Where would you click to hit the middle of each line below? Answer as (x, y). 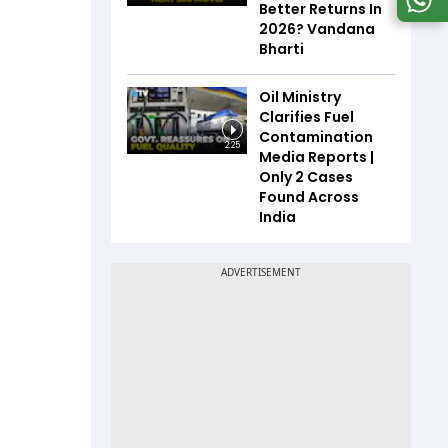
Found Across (309, 196)
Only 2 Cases (306, 176)
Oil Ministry (300, 96)
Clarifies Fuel (306, 116)
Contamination (316, 136)
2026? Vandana (317, 28)
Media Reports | (316, 156)
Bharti (281, 48)
